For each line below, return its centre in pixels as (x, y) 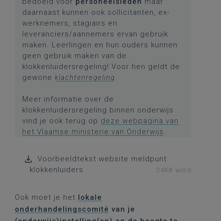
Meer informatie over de (68, 99)
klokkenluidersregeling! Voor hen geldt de (101, 67)
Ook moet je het (46, 197)
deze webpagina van (140, 121)
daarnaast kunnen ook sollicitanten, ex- (96, 12)
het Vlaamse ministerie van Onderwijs (93, 132)
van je (122, 209)
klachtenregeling (85, 77)
